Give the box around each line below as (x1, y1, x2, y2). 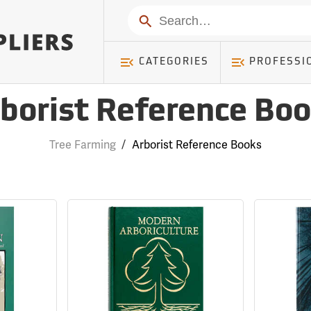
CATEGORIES (138, 57, 209, 67)
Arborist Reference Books (131, 137, 262, 152)
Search (133, 11, 174, 28)
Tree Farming (49, 137, 116, 152)
